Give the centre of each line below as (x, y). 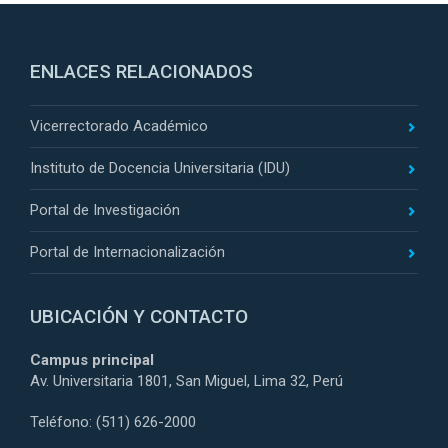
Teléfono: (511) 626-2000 (113, 421)
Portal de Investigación (105, 209)
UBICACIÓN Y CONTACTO (139, 316)
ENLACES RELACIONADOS (141, 71)
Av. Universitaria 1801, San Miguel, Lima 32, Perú (186, 380)
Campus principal (92, 359)
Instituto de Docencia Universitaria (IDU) (160, 167)
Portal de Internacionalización (127, 251)
